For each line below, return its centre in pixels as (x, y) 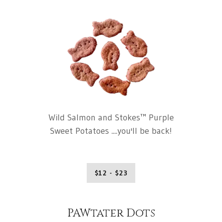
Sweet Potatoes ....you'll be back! (111, 131)
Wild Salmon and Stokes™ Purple (111, 118)
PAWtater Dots (111, 214)
